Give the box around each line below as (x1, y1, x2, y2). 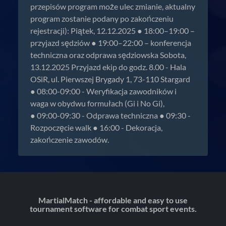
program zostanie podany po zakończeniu (30, 14, 174, 23)
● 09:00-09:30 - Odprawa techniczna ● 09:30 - (30, 110, 191, 120)
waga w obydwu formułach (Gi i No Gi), (30, 98, 164, 108)
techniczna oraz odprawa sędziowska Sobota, (30, 50, 186, 60)
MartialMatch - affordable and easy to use (38, 196, 188, 205)
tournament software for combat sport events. (29, 204, 197, 213)
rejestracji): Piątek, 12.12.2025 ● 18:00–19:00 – (30, 26, 195, 35)
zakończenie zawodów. (30, 135, 109, 144)
